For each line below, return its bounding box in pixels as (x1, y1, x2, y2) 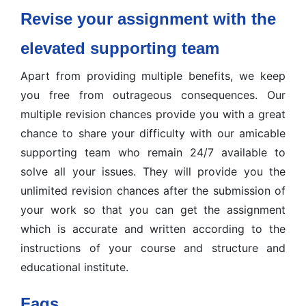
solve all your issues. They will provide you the (20, 165, 286, 178)
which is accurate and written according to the (20, 222, 286, 236)
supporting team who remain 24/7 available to (20, 145, 286, 159)
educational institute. (20, 260, 128, 274)
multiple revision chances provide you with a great (20, 107, 286, 121)
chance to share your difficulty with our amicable (20, 126, 286, 140)
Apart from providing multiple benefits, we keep (20, 69, 286, 83)
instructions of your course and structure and (20, 241, 286, 255)
